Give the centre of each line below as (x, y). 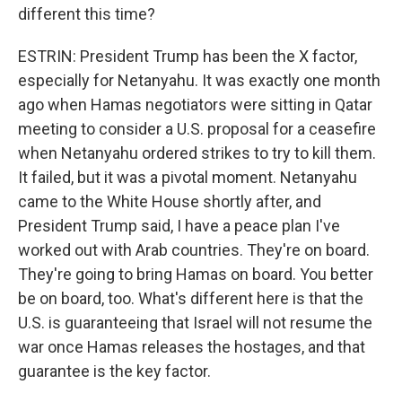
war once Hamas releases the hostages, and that (192, 347)
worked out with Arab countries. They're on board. (194, 250)
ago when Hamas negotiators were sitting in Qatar (195, 105)
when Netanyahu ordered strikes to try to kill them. (197, 153)
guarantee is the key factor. (114, 371)
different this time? (87, 14)
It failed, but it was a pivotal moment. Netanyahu (188, 177)
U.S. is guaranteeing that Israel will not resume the (195, 323)
